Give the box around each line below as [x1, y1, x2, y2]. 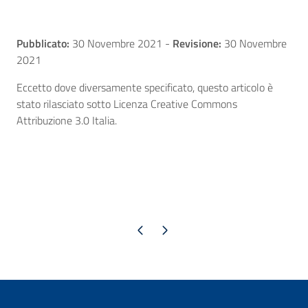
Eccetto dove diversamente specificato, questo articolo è [16, 79, 273, 96]
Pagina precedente [107, 223, 173, 236]
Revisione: [173, 35, 221, 52]
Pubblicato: [16, 35, 69, 52]
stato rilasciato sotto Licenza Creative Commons [16, 96, 237, 113]
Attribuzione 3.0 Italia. [16, 112, 117, 129]
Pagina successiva [131, 223, 197, 236]
